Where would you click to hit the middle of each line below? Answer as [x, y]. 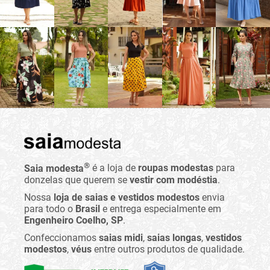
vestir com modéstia [174, 180]
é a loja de [114, 168]
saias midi [121, 237]
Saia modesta [54, 168]
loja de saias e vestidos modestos [127, 197]
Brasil [88, 209]
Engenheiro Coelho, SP [74, 220]
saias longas [174, 237]
